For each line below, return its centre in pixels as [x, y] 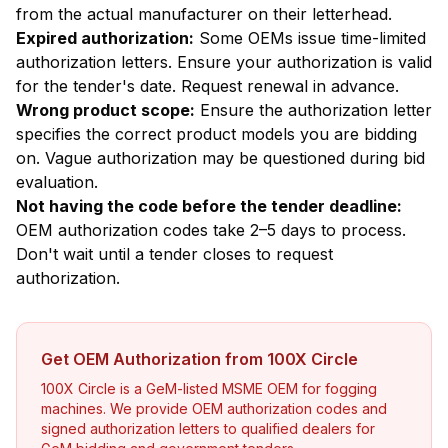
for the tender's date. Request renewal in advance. [207, 86]
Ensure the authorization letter [313, 110]
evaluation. [57, 182]
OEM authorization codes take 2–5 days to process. [211, 230]
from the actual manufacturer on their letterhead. [204, 14]
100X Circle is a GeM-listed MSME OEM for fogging [209, 388]
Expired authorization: [105, 38]
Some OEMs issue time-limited [310, 38]
